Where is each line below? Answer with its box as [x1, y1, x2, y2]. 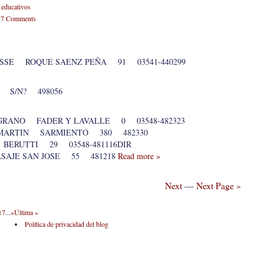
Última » [14, 207, 38, 217]
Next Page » [196, 180, 241, 192]
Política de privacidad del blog [24, 219, 108, 229]
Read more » [118, 150, 160, 161]
